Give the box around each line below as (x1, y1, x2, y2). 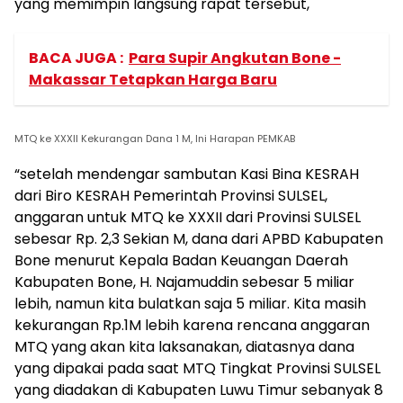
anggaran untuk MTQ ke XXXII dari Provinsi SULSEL (14, 207, 361, 228)
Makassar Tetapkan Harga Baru (29, 69, 277, 90)
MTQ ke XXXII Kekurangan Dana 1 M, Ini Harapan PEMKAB (14, 131, 295, 146)
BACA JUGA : (29, 48, 123, 68)
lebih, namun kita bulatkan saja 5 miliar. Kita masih (14, 293, 366, 314)
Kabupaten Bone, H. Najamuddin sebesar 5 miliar (14, 272, 354, 292)
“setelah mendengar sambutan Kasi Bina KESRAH (14, 164, 359, 184)
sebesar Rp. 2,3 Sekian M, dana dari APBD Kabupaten (14, 228, 383, 249)
